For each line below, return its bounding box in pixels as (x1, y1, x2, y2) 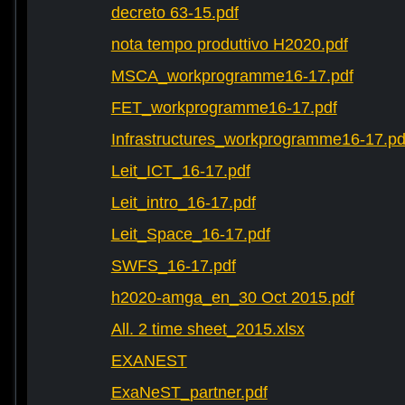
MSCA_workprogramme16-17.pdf (110, 67, 353, 86)
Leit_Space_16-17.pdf (110, 225, 270, 244)
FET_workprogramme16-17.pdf (110, 99, 337, 118)
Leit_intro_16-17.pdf (110, 193, 256, 212)
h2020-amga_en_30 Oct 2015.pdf (110, 288, 354, 307)
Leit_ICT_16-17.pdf (110, 162, 250, 181)
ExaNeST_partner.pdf (110, 383, 268, 402)
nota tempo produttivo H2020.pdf (110, 35, 348, 54)
